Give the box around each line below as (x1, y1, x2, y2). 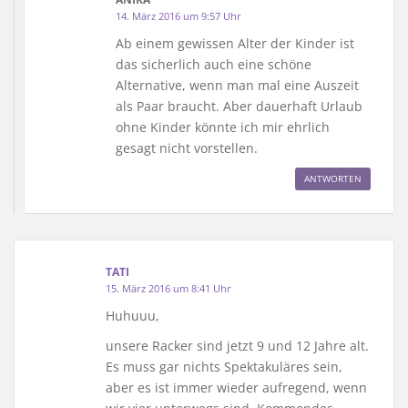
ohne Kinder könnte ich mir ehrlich (116, 117, 330, 136)
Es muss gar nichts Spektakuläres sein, (106, 357, 342, 375)
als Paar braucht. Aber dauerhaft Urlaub (116, 97, 362, 115)
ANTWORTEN (304, 171, 362, 185)
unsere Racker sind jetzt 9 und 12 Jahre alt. (106, 336, 369, 354)
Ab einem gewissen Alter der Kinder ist (116, 34, 354, 52)
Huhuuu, (106, 306, 159, 324)
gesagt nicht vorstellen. (116, 138, 258, 157)
